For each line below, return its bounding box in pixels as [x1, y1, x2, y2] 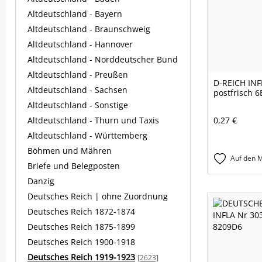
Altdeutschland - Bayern [27, 8, 122, 19]
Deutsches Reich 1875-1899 [27, 221, 135, 232]
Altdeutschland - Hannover [27, 39, 133, 50]
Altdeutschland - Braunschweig [27, 23, 150, 35]
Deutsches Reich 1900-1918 [27, 236, 135, 247]
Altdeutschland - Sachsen [27, 84, 127, 95]
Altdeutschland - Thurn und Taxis [27, 115, 159, 126]
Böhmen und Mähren [27, 145, 112, 156]
